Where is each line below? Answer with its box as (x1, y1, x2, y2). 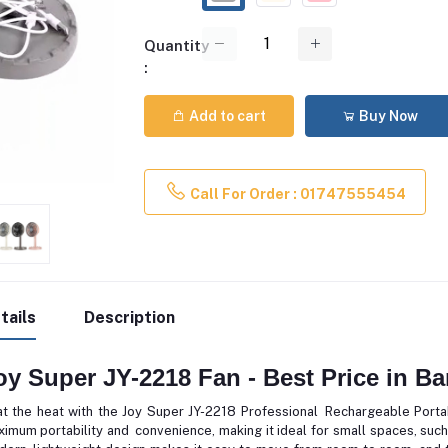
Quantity (144, 37, 209, 54)
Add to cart (186, 107, 266, 124)
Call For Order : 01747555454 (186, 185, 406, 202)
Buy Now (356, 107, 418, 124)
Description (83, 308, 175, 327)
